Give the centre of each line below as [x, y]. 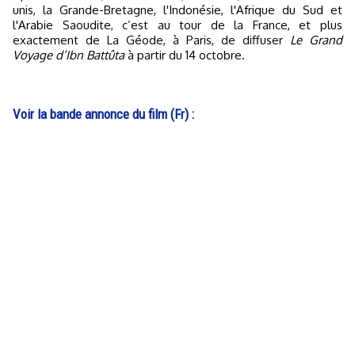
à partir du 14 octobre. [186, 55]
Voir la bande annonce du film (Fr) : [103, 114]
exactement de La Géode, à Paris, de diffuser [151, 40]
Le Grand [316, 40]
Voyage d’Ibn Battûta [70, 55]
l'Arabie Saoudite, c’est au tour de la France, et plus [177, 25]
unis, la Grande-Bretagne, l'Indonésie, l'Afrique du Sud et [177, 10]
